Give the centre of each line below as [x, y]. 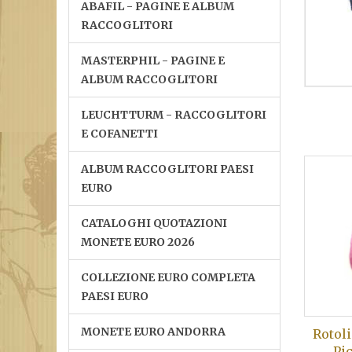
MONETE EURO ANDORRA [153, 332]
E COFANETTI [119, 134]
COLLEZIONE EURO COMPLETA [168, 277]
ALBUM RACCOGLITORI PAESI [167, 169]
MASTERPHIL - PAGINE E [153, 60]
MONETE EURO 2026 [138, 242]
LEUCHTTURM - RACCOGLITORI [174, 115]
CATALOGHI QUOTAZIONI [154, 223]
